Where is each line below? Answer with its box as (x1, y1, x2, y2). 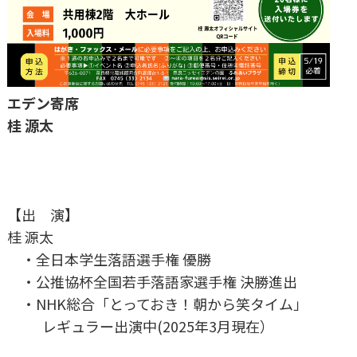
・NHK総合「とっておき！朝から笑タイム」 (7, 292, 308, 314)
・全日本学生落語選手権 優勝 (7, 248, 211, 269)
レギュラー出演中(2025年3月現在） (7, 315, 274, 336)
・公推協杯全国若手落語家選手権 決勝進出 (7, 270, 297, 292)
